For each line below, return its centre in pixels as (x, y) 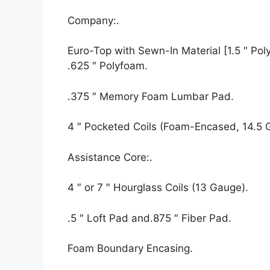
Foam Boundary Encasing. (130, 248)
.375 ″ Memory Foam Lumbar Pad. (151, 96)
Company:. (93, 20)
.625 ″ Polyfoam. (108, 66)
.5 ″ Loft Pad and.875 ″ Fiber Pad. (149, 218)
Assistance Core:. (110, 157)
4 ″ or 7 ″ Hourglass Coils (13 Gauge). (158, 187)
